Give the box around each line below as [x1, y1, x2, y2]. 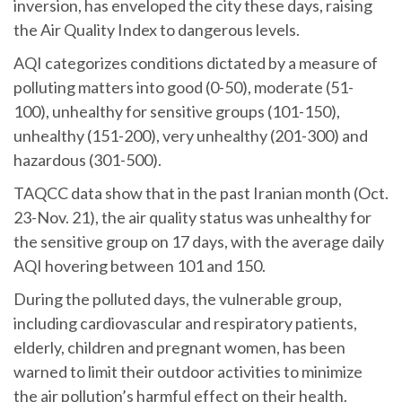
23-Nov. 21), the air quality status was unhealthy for [13, 207, 371, 228]
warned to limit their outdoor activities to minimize [13, 362, 363, 382]
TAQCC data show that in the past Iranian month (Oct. [13, 183, 389, 204]
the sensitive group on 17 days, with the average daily [13, 232, 384, 252]
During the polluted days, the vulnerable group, [13, 289, 342, 310]
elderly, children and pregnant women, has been [13, 337, 345, 358]
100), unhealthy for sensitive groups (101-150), [13, 101, 340, 122]
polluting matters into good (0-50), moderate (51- [13, 77, 354, 98]
